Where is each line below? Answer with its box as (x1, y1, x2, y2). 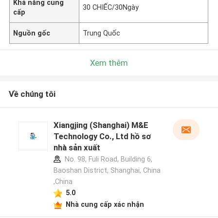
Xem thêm (90, 57, 128, 68)
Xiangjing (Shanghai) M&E (53, 120, 148, 130)
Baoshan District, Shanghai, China (53, 166, 161, 175)
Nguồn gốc (13, 29, 51, 37)
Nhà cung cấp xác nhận (65, 200, 144, 208)
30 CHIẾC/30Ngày (83, 3, 139, 11)
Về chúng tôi (8, 89, 55, 99)
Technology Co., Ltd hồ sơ (53, 131, 151, 142)
